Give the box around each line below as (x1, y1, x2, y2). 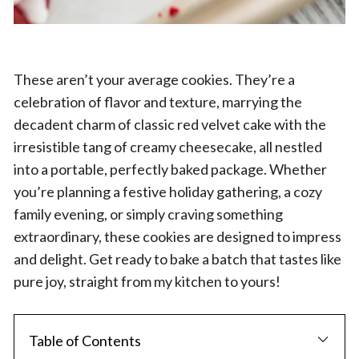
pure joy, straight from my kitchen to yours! (14, 272, 280, 290)
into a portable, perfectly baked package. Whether (14, 160, 327, 178)
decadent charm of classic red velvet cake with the (14, 115, 326, 133)
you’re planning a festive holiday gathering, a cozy (14, 183, 322, 200)
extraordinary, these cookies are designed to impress (14, 228, 341, 245)
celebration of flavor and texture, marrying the (14, 93, 302, 111)
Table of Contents (29, 332, 141, 349)
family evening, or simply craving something (14, 205, 283, 223)
